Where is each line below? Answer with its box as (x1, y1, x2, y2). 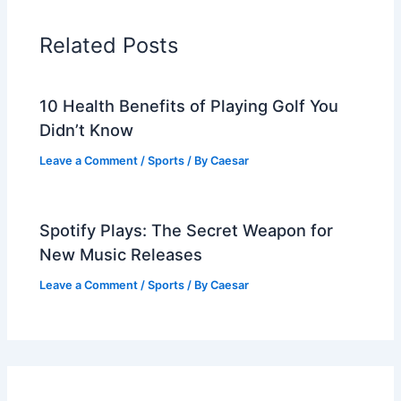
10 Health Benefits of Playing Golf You (39, 96, 339, 116)
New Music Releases (39, 244, 203, 265)
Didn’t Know (39, 120, 134, 141)
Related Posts (39, 31, 179, 58)
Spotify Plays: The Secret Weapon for (39, 220, 334, 241)
